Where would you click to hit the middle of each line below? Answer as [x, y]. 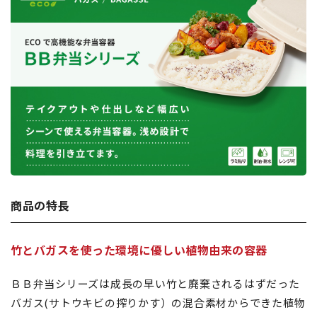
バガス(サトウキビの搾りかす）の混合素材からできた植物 [158, 303]
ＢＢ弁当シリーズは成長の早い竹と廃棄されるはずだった [155, 284]
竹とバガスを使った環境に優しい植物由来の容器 [139, 250]
